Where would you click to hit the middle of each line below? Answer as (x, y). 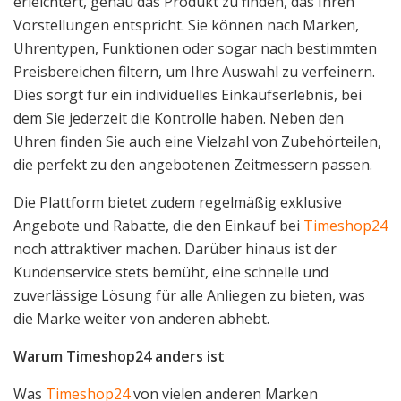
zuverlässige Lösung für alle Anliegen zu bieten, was (189, 296)
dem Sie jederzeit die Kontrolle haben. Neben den (179, 119)
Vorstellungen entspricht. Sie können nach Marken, (186, 26)
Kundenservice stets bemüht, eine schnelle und (171, 273)
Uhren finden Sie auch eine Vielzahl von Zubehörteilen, (197, 142)
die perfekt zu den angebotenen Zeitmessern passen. (193, 165)
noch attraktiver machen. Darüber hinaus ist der (175, 249)
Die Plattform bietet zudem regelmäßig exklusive (178, 203)
